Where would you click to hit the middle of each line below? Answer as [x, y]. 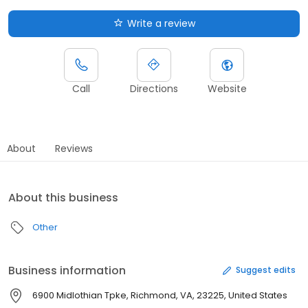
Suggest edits [266, 270]
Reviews [74, 148]
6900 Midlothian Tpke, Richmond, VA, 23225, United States [160, 295]
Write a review [161, 23]
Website [227, 88]
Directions [154, 88]
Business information [67, 270]
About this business [63, 197]
